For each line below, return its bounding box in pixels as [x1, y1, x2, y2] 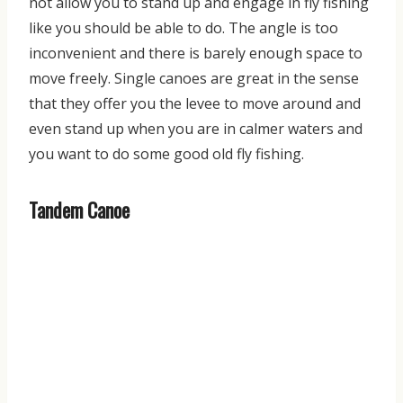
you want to [29, 143, 112, 164]
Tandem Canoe [29, 194, 130, 224]
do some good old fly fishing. [112, 143, 304, 164]
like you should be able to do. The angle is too [29, 17, 338, 38]
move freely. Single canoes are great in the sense [29, 67, 359, 88]
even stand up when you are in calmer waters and [29, 118, 363, 139]
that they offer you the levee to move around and [29, 93, 361, 113]
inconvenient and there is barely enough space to [29, 42, 363, 63]
